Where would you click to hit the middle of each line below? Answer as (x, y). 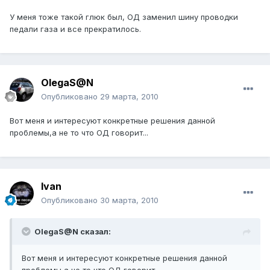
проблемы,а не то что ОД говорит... (79, 133)
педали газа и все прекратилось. (75, 29)
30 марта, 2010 (129, 200)
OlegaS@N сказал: (73, 232)
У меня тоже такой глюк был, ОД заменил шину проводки (124, 17)
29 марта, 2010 (129, 97)
